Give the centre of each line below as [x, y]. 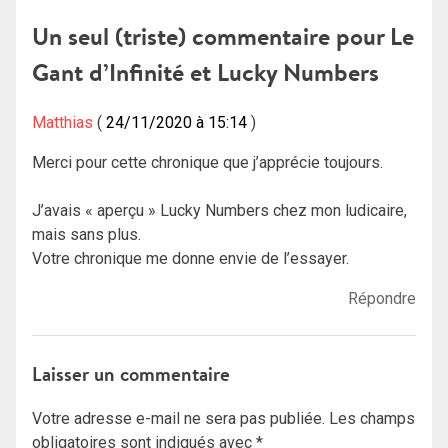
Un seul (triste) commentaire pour [211, 37]
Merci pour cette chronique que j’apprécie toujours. [207, 162]
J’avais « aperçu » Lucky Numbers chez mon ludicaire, [219, 210]
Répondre [382, 298]
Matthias [62, 122]
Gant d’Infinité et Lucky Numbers [205, 73]
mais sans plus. [86, 234]
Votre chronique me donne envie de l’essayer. [190, 258]
